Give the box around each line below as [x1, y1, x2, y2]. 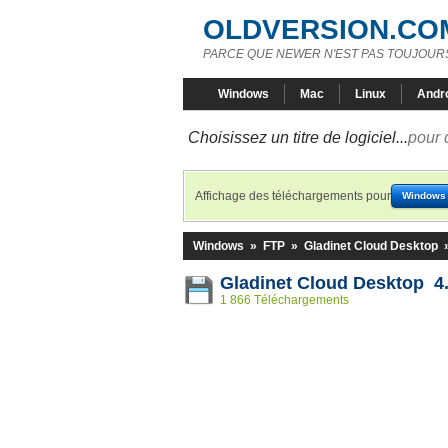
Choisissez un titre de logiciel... [188, 129, 408, 146]
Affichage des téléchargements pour [195, 189, 391, 203]
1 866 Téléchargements [220, 293, 349, 307]
